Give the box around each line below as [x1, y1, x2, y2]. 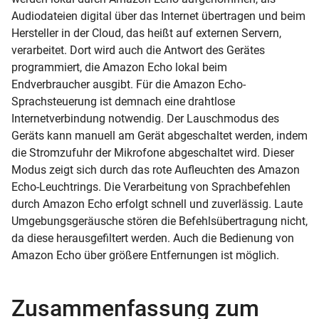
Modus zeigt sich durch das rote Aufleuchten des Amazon [11, 162, 300, 177]
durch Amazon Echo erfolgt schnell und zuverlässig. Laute [11, 197, 303, 211]
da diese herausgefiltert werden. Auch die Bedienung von [11, 231, 294, 245]
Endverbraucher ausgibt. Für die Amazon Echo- [11, 77, 246, 91]
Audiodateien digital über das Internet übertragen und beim [11, 9, 305, 23]
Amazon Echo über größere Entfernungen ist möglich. [11, 248, 279, 262]
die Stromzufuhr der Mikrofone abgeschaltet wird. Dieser [11, 145, 294, 159]
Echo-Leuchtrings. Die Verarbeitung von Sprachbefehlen [11, 179, 291, 194]
